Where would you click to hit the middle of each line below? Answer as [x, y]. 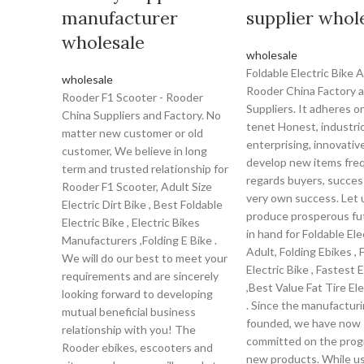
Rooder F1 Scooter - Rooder [132, 97]
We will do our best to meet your [145, 258]
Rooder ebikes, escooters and [137, 347]
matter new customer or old [132, 133]
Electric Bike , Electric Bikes [131, 222]
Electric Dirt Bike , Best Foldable [142, 204]
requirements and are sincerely [140, 276]
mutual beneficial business [129, 312]
